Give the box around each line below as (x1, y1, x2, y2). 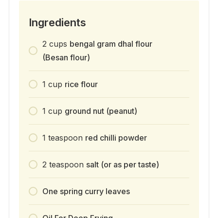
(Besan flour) (42, 52, 90, 62)
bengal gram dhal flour (69, 38, 152, 49)
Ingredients (28, 16, 86, 29)
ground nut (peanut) (64, 106, 137, 116)
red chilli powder (85, 132, 147, 143)
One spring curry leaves (42, 186, 130, 196)
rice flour (64, 79, 98, 89)
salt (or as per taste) (86, 159, 159, 169)
